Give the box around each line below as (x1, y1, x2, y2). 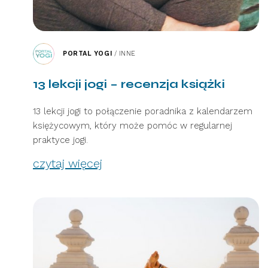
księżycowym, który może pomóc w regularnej (33, 120, 232, 132)
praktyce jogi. (33, 135, 88, 146)
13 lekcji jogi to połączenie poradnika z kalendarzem (33, 106, 252, 117)
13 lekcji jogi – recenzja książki (33, 77, 225, 92)
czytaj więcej (33, 156, 102, 171)
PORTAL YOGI (63, 50, 112, 58)
